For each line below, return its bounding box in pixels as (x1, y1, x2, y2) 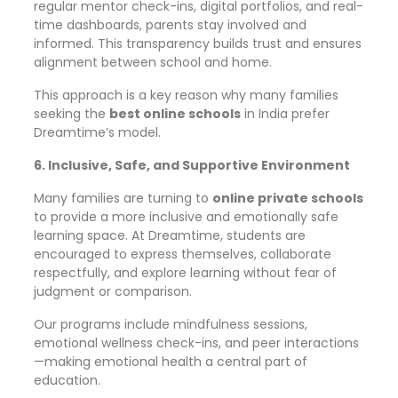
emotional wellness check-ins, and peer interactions (34, 334, 359, 352)
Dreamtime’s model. (34, 123, 161, 141)
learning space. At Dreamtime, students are (34, 227, 306, 244)
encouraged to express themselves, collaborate (34, 245, 331, 263)
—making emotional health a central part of (34, 353, 307, 370)
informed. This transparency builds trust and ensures (34, 35, 362, 52)
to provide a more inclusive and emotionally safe (34, 208, 338, 226)
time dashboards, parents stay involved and (34, 16, 306, 34)
